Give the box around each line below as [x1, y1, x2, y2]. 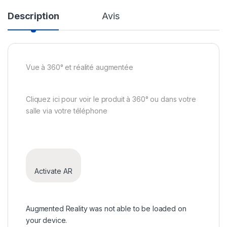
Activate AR [34, 167, 72, 176]
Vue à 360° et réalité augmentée [26, 63, 133, 71]
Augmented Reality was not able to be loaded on [26, 204, 186, 213]
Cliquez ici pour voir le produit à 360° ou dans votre [26, 94, 196, 103]
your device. [26, 215, 67, 224]
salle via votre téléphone [26, 106, 107, 115]
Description [8, 11, 59, 21]
